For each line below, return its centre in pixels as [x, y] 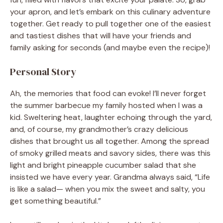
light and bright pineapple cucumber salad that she [103, 165]
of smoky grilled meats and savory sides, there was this [110, 153]
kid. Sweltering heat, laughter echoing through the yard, [111, 117]
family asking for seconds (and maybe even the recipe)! [110, 47]
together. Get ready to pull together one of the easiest [111, 23]
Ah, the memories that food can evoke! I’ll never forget [108, 93]
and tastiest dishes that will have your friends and [101, 35]
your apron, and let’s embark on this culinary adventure [110, 11]
